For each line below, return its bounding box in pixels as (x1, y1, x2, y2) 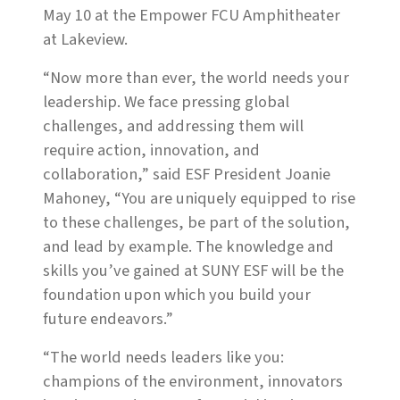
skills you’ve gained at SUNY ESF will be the (43, 259, 344, 283)
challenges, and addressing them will (43, 114, 304, 138)
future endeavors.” (43, 307, 173, 331)
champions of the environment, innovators (43, 370, 343, 394)
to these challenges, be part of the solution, (43, 211, 350, 235)
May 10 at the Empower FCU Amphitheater (43, 4, 340, 28)
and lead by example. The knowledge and (43, 235, 334, 259)
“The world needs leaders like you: (43, 346, 284, 370)
